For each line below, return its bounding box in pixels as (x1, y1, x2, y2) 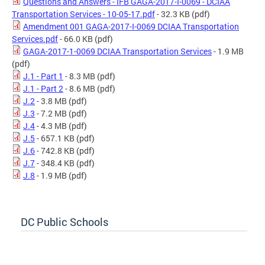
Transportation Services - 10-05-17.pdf (12, 8, 155, 20)
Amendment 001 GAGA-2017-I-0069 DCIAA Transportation (23, 21, 239, 33)
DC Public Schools (21, 215, 108, 230)
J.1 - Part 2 (23, 83, 63, 95)
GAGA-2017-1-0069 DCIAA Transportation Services (23, 46, 212, 57)
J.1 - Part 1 (23, 70, 63, 82)
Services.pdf (12, 33, 58, 45)
